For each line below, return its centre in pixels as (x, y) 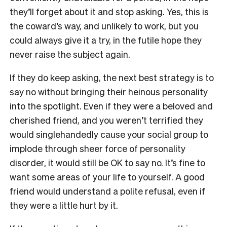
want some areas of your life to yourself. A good (107, 177)
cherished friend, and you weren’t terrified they (106, 120)
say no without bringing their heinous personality (109, 92)
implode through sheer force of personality (98, 148)
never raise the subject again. (71, 54)
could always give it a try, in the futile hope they (106, 40)
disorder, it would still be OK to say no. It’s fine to (107, 163)
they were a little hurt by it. (65, 205)
